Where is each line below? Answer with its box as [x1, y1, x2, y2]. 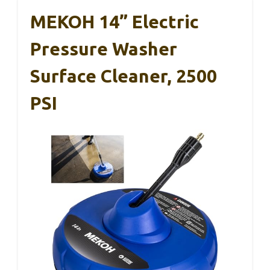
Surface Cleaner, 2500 [30, 66, 217, 87]
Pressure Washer [30, 39, 177, 60]
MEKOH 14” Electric [30, 11, 199, 33]
